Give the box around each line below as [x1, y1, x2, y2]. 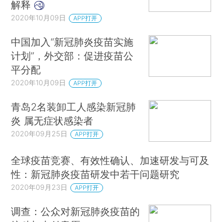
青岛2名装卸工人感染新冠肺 [11, 101, 136, 113]
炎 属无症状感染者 [11, 114, 94, 127]
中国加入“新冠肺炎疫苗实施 [11, 36, 134, 49]
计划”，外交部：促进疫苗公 [11, 50, 134, 62]
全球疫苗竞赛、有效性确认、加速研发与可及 [11, 154, 210, 166]
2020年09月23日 [11, 182, 68, 191]
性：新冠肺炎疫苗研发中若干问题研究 [11, 167, 180, 180]
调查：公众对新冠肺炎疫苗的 [11, 205, 140, 218]
